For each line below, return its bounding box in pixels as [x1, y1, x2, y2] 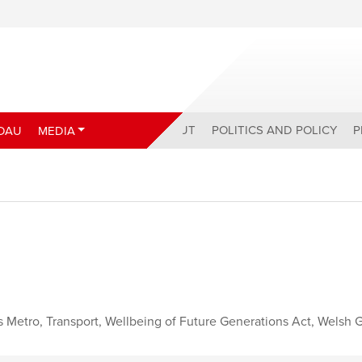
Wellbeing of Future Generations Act [105, 314, 312, 330]
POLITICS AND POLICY [212, 123, 337, 138]
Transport [46, 314, 99, 330]
